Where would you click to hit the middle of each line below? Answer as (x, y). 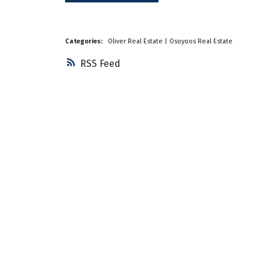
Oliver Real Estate (136, 42)
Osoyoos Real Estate (201, 42)
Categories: (83, 42)
